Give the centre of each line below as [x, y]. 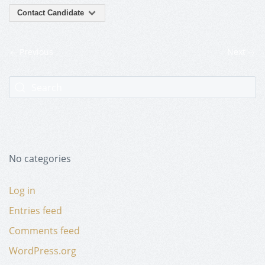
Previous [35, 52]
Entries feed [35, 211]
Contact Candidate [52, 13]
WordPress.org [43, 251]
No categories [40, 159]
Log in [22, 191]
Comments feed [44, 231]
